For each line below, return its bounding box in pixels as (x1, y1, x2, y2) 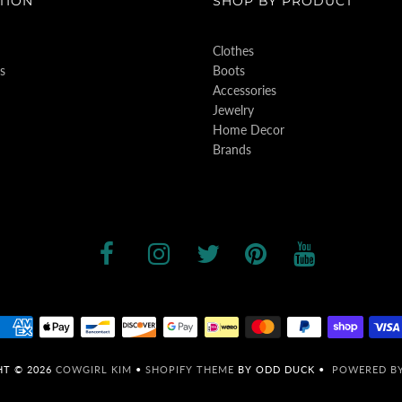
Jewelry (212, 101, 254, 118)
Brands (212, 141, 251, 157)
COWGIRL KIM (56, 363, 132, 375)
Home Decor (212, 121, 284, 137)
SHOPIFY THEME (145, 363, 234, 375)
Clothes (212, 42, 254, 58)
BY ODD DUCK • (234, 363, 332, 375)
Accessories (212, 82, 276, 98)
